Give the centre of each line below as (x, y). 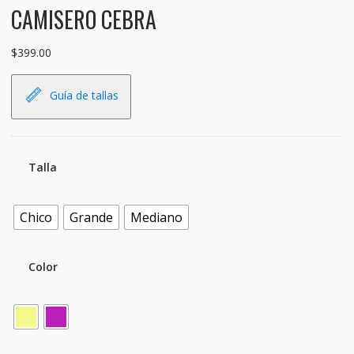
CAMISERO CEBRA (83, 19)
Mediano (156, 217)
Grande (91, 217)
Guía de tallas (84, 95)
